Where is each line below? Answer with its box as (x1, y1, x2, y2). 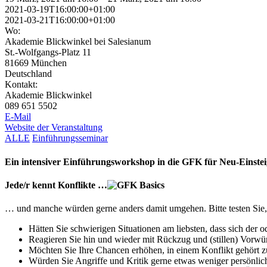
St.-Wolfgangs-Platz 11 (5, 47, 91, 58)
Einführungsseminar (32, 133, 108, 144)
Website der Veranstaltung (5, 122, 103, 133)
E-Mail (5, 111, 31, 122)
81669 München (5, 58, 67, 69)
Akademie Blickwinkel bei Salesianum (5, 36, 151, 47)
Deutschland (5, 69, 52, 79)
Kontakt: (5, 79, 38, 90)
